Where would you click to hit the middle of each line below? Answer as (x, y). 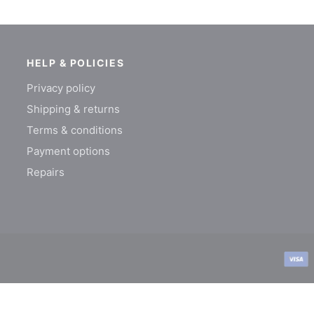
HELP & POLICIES (76, 63)
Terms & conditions (75, 130)
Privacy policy (61, 88)
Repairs (46, 172)
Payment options (68, 151)
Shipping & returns (73, 109)
